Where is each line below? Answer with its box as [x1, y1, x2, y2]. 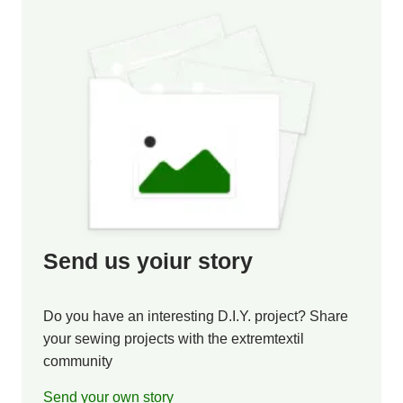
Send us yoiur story [43, 249, 253, 273]
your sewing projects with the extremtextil [43, 331, 304, 346]
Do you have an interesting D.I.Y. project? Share [43, 309, 348, 324]
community [43, 354, 112, 369]
